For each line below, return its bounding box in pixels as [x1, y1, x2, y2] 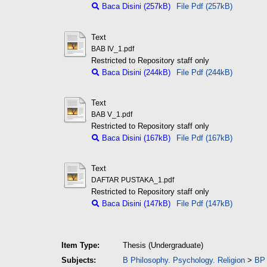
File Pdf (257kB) [176, 2, 232, 11]
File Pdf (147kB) [176, 199, 232, 209]
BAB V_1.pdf [91, 110, 132, 118]
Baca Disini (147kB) [99, 199, 170, 209]
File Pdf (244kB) [176, 67, 232, 77]
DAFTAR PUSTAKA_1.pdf [91, 176, 174, 184]
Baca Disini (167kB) [99, 133, 170, 142]
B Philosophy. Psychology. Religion [123, 256, 245, 265]
